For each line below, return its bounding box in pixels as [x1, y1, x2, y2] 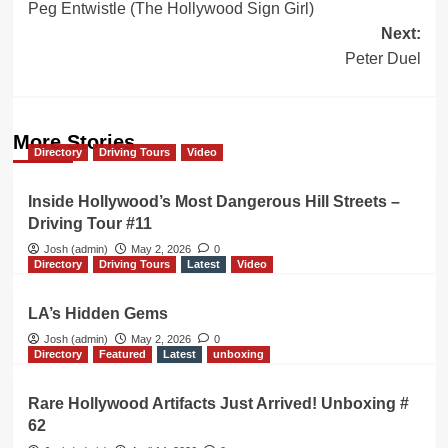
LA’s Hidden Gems [27, 305, 168, 323]
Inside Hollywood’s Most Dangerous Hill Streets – [27, 193, 400, 211]
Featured [98, 348, 146, 361]
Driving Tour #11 [27, 215, 152, 233]
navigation [26, 3, 176, 37]
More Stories [12, 131, 135, 154]
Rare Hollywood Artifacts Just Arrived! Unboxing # [27, 395, 409, 413]
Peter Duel [344, 50, 421, 68]
